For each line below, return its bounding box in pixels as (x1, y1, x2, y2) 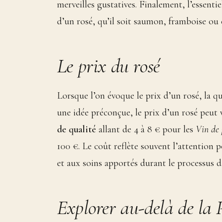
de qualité (56, 123, 96, 135)
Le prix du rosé (56, 53, 160, 78)
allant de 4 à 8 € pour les (96, 123, 196, 135)
